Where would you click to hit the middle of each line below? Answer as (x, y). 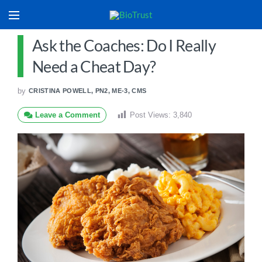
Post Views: (150, 115)
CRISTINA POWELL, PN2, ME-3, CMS (88, 91)
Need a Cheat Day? (94, 66)
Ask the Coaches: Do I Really (124, 45)
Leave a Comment (66, 115)
